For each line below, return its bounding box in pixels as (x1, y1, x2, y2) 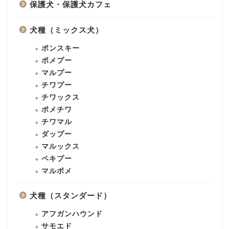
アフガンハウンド (41, 210, 103, 218)
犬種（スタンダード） (30, 191, 111, 200)
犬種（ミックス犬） (30, 25, 103, 34)
